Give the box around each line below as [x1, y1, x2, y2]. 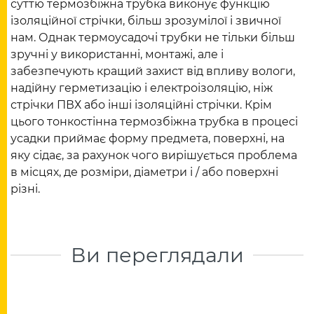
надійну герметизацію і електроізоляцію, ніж [11, 81, 273, 95]
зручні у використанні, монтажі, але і [11, 48, 224, 62]
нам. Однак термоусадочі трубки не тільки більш [11, 31, 295, 45]
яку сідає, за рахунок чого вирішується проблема [11, 149, 297, 163]
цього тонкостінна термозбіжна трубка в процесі [11, 115, 298, 129]
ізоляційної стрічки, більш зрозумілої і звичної [11, 14, 281, 28]
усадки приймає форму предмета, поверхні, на [11, 132, 285, 146]
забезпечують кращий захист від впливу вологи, [11, 64, 295, 78]
